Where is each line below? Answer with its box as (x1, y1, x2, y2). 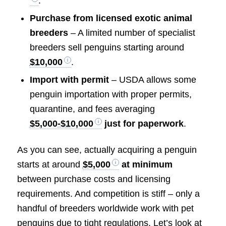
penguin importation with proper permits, (29, 89, 192, 100)
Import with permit (29, 75, 109, 85)
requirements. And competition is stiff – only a (17, 189, 200, 199)
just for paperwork (101, 119, 184, 129)
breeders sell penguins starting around (29, 42, 184, 53)
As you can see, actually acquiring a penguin (17, 145, 197, 155)
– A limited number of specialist (68, 28, 195, 38)
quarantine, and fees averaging (29, 104, 155, 115)
